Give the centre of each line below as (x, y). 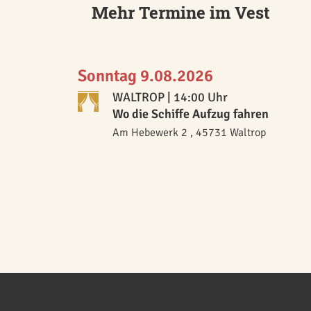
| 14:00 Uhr (196, 97)
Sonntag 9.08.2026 (145, 76)
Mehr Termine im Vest (181, 12)
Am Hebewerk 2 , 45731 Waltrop (189, 133)
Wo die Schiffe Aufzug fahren (191, 114)
